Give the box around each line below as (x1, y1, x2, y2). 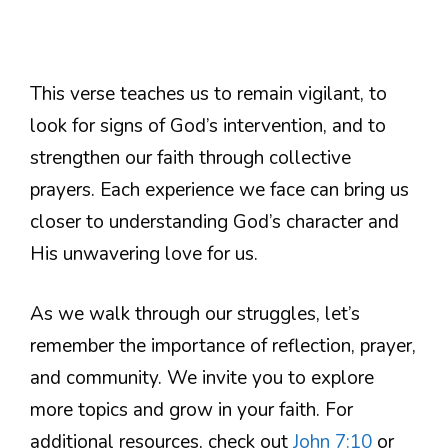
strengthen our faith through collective (30, 144, 351, 171)
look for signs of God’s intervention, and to (30, 112, 386, 139)
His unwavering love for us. (30, 240, 258, 267)
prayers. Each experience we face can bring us (30, 176, 409, 203)
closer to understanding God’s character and (30, 208, 399, 235)
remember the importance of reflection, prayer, (30, 333, 416, 360)
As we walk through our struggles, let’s (30, 301, 360, 328)
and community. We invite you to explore (30, 365, 374, 392)
